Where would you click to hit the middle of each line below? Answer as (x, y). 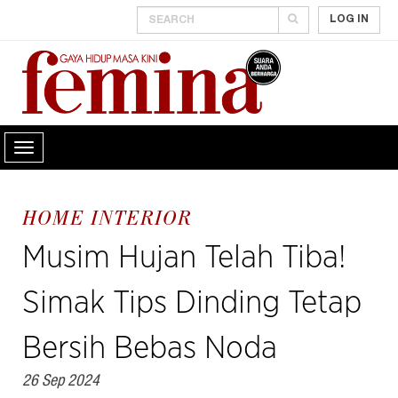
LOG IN (349, 20)
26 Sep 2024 (61, 382)
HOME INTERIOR (107, 221)
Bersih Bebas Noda (150, 349)
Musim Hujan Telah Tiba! (184, 258)
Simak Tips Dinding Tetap (192, 303)
